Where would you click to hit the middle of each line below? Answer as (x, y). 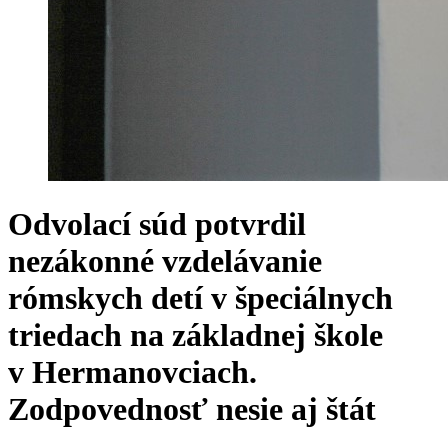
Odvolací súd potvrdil (157, 224)
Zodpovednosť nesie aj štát (200, 409)
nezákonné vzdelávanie (165, 261)
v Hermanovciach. (132, 372)
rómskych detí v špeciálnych (200, 298)
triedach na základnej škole (195, 335)
